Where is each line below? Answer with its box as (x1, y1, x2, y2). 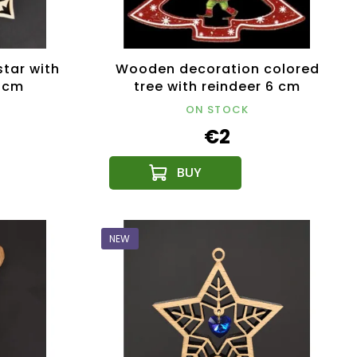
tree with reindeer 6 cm (134, 76, 300, 96)
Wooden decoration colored (115, 59, 320, 78)
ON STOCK (185, 101, 249, 117)
